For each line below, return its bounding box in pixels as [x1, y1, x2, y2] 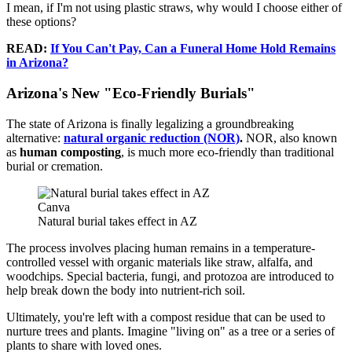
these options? [6, 15, 76, 29]
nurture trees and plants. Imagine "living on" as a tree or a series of [6, 324, 335, 338]
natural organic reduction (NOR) [64, 130, 240, 145]
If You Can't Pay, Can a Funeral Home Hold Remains [50, 42, 335, 56]
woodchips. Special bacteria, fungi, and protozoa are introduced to [6, 269, 334, 283]
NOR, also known [246, 130, 337, 145]
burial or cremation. [6, 159, 103, 173]
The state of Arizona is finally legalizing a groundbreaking [6, 116, 294, 130]
